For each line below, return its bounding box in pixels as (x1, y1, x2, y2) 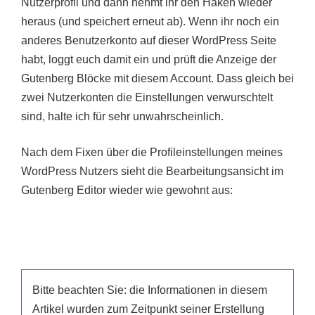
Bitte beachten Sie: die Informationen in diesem (32, 284, 267, 296)
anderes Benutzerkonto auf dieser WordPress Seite (21, 34, 276, 46)
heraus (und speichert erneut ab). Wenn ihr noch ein (21, 15, 279, 27)
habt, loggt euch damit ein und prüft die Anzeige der (21, 53, 276, 65)
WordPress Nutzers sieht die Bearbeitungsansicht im (21, 165, 283, 177)
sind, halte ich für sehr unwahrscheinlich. (21, 110, 224, 122)
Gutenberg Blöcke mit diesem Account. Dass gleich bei (21, 72, 294, 84)
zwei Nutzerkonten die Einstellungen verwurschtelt (21, 91, 273, 103)
